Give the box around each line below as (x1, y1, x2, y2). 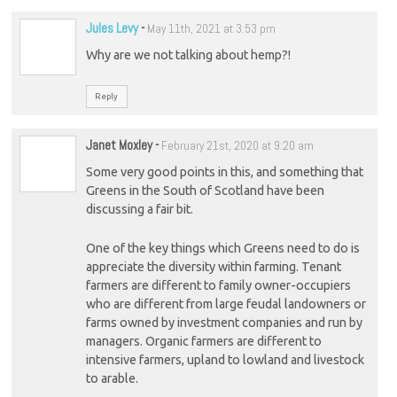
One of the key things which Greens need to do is (85, 241, 360, 256)
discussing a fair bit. (85, 201, 193, 216)
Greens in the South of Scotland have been (85, 183, 324, 198)
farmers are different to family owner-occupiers (85, 278, 351, 293)
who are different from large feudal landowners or (85, 297, 366, 312)
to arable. (85, 371, 138, 386)
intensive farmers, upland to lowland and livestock (85, 353, 364, 368)
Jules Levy (85, 19, 138, 37)
